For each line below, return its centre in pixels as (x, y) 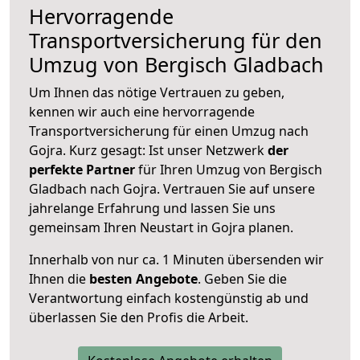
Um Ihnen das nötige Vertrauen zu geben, (157, 92)
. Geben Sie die (242, 278)
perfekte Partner (82, 169)
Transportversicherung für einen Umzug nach (169, 131)
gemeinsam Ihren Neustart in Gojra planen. (161, 227)
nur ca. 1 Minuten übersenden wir (219, 259)
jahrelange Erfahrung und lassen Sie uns (152, 208)
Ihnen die (59, 278)
